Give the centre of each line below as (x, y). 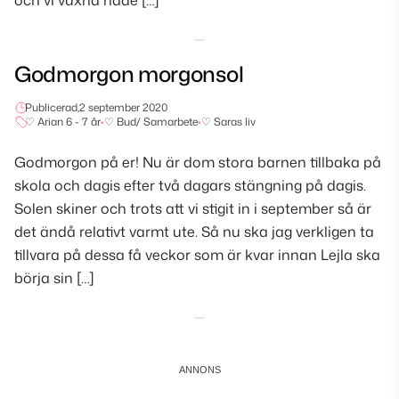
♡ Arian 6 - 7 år (63, 122)
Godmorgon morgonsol (129, 74)
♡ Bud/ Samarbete (151, 122)
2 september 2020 (123, 107)
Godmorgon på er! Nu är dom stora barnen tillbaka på (198, 162)
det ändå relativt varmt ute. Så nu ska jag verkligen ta (194, 232)
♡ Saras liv (228, 122)
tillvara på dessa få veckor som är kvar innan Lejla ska (197, 255)
